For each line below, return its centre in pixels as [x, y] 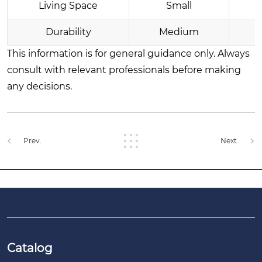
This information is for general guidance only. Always [128, 53]
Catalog [30, 248]
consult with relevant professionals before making [124, 70]
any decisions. [39, 86]
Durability [68, 32]
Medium [179, 32]
